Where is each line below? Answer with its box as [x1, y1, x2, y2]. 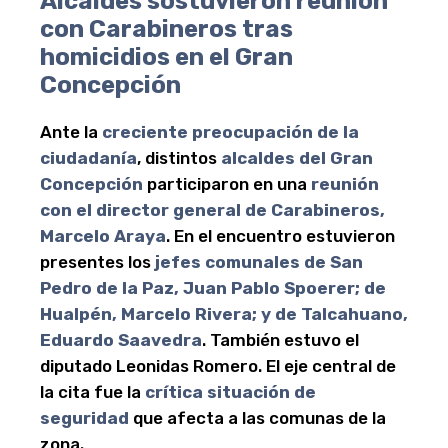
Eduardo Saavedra [40, 329, 202, 350]
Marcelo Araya [40, 225, 166, 246]
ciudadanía [40, 147, 137, 168]
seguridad [40, 407, 129, 428]
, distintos [137, 147, 221, 168]
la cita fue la [40, 381, 145, 402]
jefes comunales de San [155, 251, 363, 272]
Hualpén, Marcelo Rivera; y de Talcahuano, [40, 303, 408, 324]
